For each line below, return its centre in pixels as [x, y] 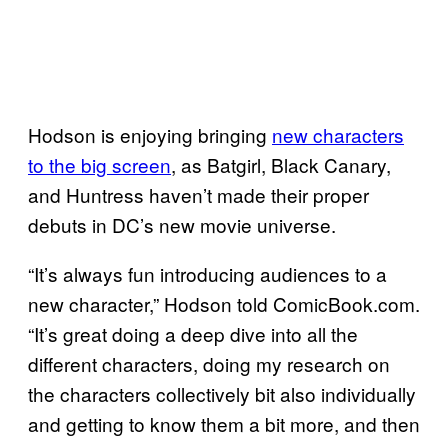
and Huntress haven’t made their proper [198, 194]
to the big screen [99, 164]
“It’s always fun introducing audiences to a [207, 273]
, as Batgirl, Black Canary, [281, 164]
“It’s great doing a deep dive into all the [193, 333]
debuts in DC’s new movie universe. [182, 224]
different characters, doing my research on [209, 363]
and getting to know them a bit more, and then [224, 423]
